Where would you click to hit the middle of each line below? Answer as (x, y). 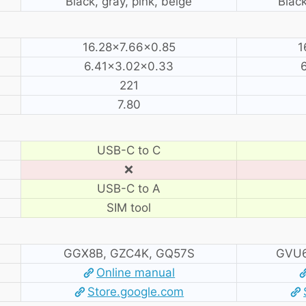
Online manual (136, 272)
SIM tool (129, 207)
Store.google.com (136, 291)
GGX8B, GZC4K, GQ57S (129, 253)
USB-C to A (129, 188)
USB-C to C (129, 150)
